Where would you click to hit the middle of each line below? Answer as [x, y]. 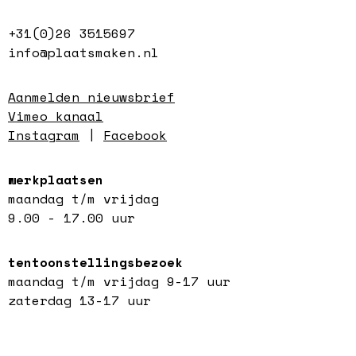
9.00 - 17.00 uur [72, 217]
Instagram [44, 135]
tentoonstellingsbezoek [95, 262]
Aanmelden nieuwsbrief [91, 97]
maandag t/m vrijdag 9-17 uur [119, 281]
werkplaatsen [56, 179]
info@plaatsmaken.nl [83, 52]
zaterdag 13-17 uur [79, 300]
